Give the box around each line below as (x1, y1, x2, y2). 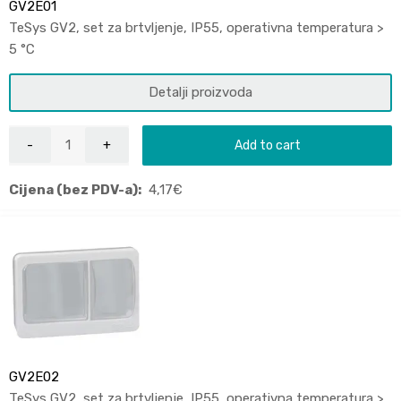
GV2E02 (9, 368, 59, 385)
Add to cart (234, 137, 301, 152)
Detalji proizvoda (149, 83, 252, 100)
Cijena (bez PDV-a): (9, 181, 141, 198)
